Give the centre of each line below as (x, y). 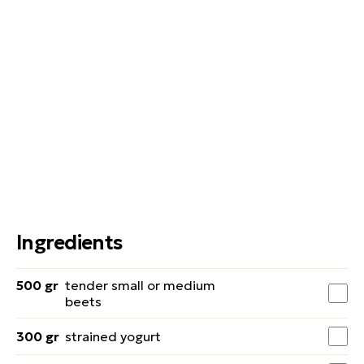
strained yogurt (113, 336)
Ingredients (69, 243)
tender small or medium (140, 285)
